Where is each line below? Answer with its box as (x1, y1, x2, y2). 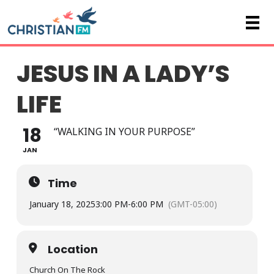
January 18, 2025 (29, 198, 95, 210)
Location (47, 242, 98, 257)
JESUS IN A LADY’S (16, 57, 229, 91)
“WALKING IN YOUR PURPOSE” (53, 125, 195, 139)
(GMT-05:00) (168, 198, 217, 210)
